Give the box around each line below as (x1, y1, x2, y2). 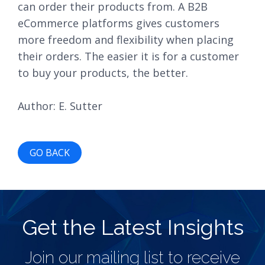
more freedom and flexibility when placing (18, 33, 234, 47)
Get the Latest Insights (21, 215, 244, 240)
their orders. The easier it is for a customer (18, 49, 239, 63)
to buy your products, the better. (18, 66, 188, 80)
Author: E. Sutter (18, 99, 102, 113)
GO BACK (30, 146, 70, 159)
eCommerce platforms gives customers (18, 16, 219, 30)
